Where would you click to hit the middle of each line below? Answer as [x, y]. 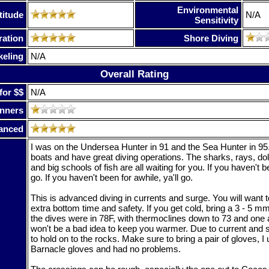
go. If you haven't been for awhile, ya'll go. [112, 177]
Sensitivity [216, 20]
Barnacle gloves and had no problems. [106, 249]
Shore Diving [211, 38]
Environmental [208, 10]
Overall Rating [134, 74]
